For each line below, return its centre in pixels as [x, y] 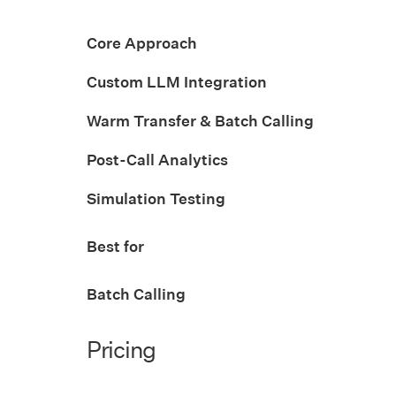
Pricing [121, 349]
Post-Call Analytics [157, 159]
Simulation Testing [156, 198]
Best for [115, 246]
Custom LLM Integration [177, 81]
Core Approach [142, 42]
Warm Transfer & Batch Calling [200, 120]
